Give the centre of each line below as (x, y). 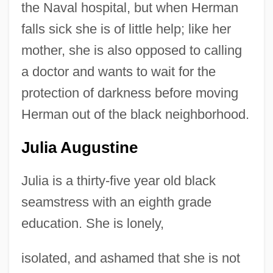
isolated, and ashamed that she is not (130, 258)
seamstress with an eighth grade (116, 202)
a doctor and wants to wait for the (118, 72)
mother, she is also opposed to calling (131, 51)
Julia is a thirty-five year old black (118, 181)
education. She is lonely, (92, 224)
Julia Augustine (79, 148)
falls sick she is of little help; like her (126, 29)
